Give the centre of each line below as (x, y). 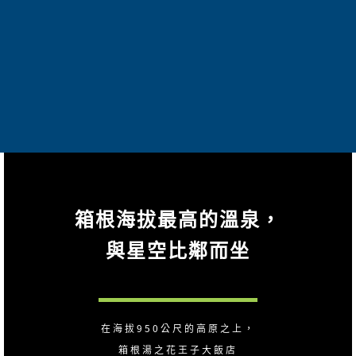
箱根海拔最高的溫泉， (178, 220)
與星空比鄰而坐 (178, 251)
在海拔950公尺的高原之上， (178, 329)
